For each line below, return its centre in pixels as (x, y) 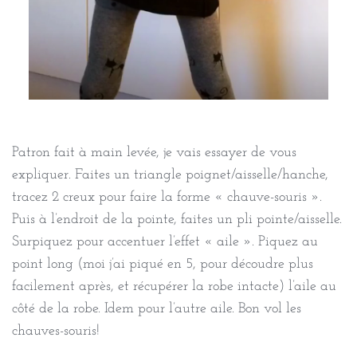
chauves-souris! (56, 331)
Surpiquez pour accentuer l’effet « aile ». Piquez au (165, 241)
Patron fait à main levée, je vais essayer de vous (154, 152)
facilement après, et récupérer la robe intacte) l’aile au (174, 286)
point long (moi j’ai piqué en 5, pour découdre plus (163, 264)
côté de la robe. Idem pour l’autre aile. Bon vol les (157, 308)
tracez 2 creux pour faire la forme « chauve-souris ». (167, 197)
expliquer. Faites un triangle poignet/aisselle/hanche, (170, 175)
